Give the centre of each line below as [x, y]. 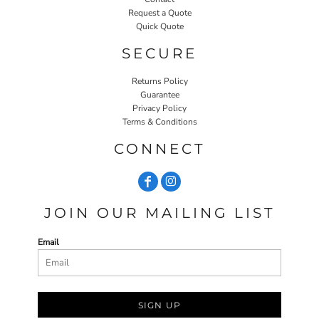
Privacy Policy [159, 108]
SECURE [159, 53]
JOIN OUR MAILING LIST [159, 213]
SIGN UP [159, 305]
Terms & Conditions [159, 121]
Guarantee [159, 94]
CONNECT [159, 148]
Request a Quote [159, 12]
